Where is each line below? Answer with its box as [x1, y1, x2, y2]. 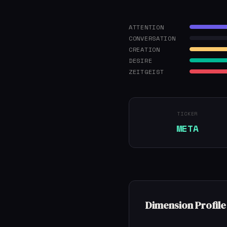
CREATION [129, 45, 160, 54]
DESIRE [129, 56, 153, 65]
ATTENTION [129, 22, 164, 31]
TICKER [177, 110, 198, 118]
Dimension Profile [145, 198, 226, 212]
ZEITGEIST [129, 67, 164, 76]
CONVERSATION [129, 33, 176, 43]
